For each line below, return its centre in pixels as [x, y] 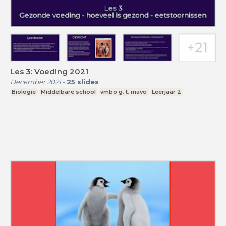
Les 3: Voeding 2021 [49, 71]
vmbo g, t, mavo [124, 92]
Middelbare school [68, 92]
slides [88, 81]
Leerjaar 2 [167, 92]
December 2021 [36, 81]
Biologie [24, 92]
